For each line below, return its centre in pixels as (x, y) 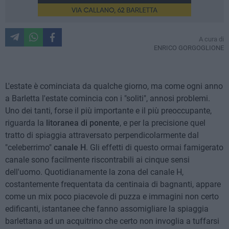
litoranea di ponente (83, 123)
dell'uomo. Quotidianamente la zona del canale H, (94, 172)
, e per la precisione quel (163, 123)
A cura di (211, 39)
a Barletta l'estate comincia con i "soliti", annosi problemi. (108, 99)
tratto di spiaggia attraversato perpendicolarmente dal (102, 135)
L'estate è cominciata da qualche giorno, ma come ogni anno (114, 86)
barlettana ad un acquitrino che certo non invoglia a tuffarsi (112, 221)
